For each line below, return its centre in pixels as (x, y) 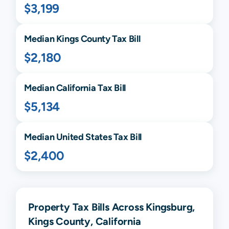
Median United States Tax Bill (83, 137)
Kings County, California (85, 221)
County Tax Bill (110, 39)
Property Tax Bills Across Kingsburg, (112, 207)
